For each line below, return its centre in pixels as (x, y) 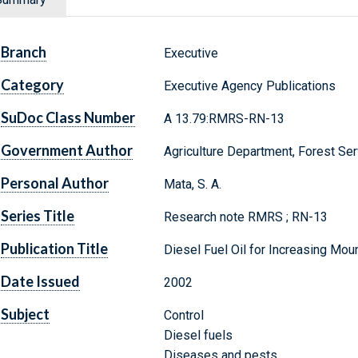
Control (183, 316)
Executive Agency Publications (249, 86)
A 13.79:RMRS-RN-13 (224, 119)
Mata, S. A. (192, 185)
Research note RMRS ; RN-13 (245, 217)
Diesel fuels (198, 336)
